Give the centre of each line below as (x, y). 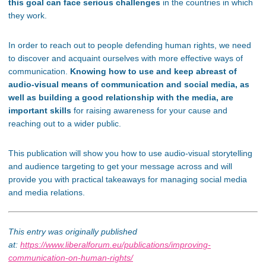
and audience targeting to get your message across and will (120, 166)
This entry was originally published (73, 231)
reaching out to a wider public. (65, 123)
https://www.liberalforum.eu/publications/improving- (115, 244)
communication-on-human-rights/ (71, 257)
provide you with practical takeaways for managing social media (128, 179)
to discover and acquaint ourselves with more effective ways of (126, 58)
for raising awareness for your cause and (149, 110)
